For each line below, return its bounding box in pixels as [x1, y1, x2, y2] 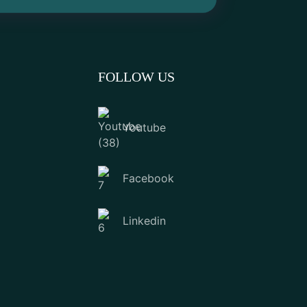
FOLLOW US [98, 69, 175, 84]
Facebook [123, 171, 175, 186]
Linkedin [123, 214, 167, 228]
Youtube [123, 121, 167, 135]
